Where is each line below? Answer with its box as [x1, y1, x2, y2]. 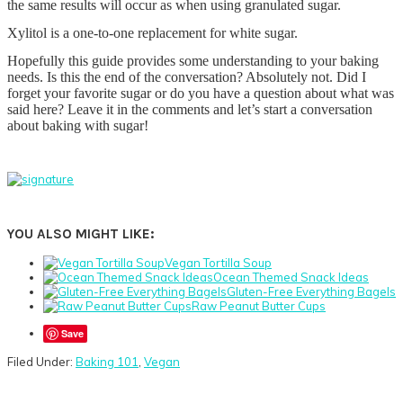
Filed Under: [7, 354, 76, 370]
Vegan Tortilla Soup [165, 255, 272, 271]
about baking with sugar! [7, 117, 148, 133]
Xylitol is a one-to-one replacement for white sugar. [7, 24, 298, 40]
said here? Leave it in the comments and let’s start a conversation [7, 101, 372, 117]
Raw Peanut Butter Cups [192, 299, 326, 314]
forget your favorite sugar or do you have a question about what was [7, 85, 394, 101]
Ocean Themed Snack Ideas [213, 270, 369, 285]
